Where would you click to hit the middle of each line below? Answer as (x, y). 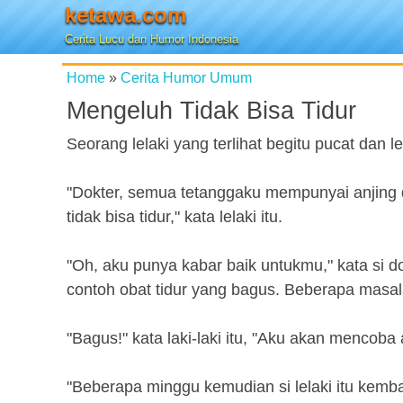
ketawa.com (125, 15)
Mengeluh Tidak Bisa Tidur (211, 111)
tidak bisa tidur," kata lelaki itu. (175, 217)
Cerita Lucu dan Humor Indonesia (152, 39)
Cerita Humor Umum (186, 77)
